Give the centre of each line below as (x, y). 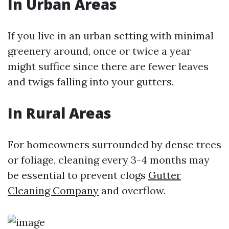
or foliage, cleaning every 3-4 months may (109, 160)
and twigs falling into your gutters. (91, 82)
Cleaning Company (53, 190)
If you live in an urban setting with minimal (111, 36)
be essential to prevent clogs (78, 175)
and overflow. (132, 190)
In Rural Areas (60, 113)
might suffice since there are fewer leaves (108, 66)
